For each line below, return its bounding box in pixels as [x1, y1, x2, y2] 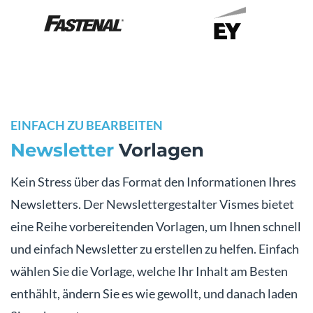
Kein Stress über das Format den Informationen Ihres [10, 173, 296, 189]
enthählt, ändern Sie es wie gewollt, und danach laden [10, 285, 298, 301]
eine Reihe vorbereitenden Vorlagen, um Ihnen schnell [10, 218, 301, 234]
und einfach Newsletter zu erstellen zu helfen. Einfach [10, 240, 299, 256]
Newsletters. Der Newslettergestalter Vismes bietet [10, 196, 294, 212]
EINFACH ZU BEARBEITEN [10, 117, 163, 133]
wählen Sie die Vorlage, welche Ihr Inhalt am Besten [10, 263, 288, 279]
